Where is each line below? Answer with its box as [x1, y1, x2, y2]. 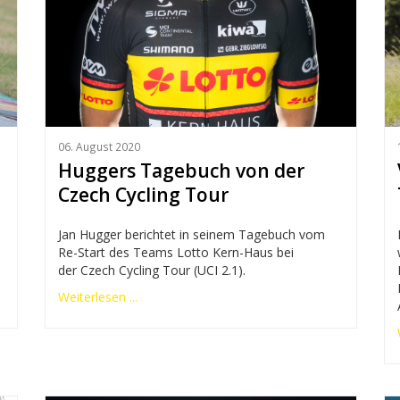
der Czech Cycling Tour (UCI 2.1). [57, 262, 246, 279]
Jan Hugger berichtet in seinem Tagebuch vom [57, 226, 325, 244]
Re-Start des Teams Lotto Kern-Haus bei [57, 244, 294, 262]
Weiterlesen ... [57, 288, 137, 306]
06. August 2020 [57, 138, 140, 154]
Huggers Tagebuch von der [57, 158, 304, 184]
